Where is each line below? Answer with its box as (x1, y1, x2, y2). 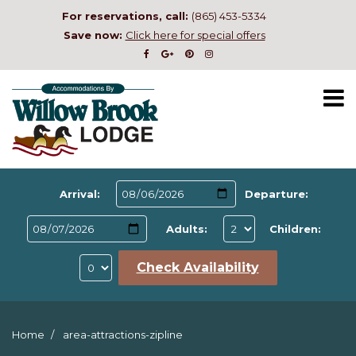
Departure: (244, 188, 308, 200)
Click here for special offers (125, 29, 265, 41)
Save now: (63, 29, 126, 41)
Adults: (166, 222, 208, 235)
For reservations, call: (62, 10, 192, 22)
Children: (269, 222, 321, 235)
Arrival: (59, 188, 100, 200)
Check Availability (136, 260, 259, 275)
